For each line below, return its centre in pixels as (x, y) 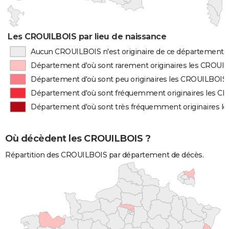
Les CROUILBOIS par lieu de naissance (87, 37)
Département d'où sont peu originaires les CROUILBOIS (129, 79)
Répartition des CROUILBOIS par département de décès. (104, 155)
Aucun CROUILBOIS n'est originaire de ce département (127, 52)
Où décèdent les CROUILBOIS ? (78, 138)
